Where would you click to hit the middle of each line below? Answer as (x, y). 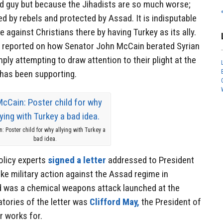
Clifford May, (114, 202)
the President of (170, 202)
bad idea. (45, 139)
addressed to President (150, 160)
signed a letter (77, 160)
